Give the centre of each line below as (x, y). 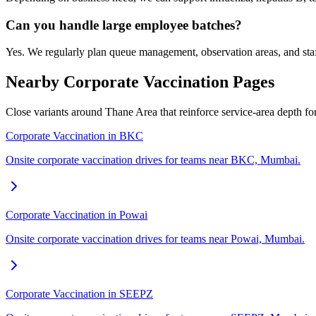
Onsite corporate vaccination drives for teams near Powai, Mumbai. (155, 239)
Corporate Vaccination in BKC (74, 136)
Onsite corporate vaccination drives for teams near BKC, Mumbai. (153, 160)
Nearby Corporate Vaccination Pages (140, 82)
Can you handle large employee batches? (124, 25)
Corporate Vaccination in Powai (77, 215)
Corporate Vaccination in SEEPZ (79, 294)
